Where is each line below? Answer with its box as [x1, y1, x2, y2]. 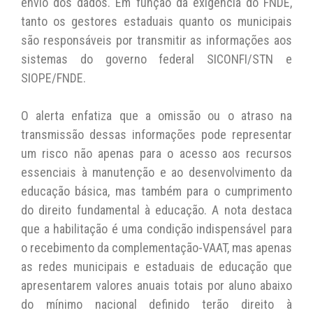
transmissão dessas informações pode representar [21, 126, 292, 142]
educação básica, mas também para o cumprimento [21, 183, 292, 198]
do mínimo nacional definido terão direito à [21, 296, 292, 312]
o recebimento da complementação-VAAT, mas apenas [21, 240, 292, 255]
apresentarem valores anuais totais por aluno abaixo [21, 277, 292, 293]
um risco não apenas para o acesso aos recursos [21, 145, 292, 161]
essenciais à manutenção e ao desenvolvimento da [21, 164, 292, 180]
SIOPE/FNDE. [21, 70, 86, 85]
